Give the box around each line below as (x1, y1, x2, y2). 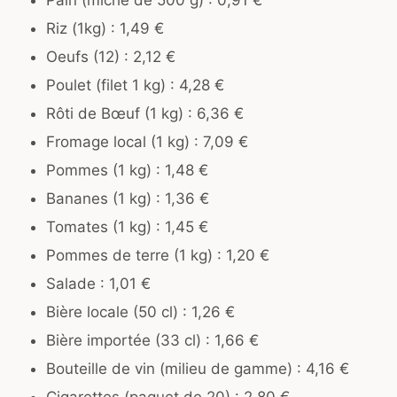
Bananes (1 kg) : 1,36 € (46, 190, 209, 208)
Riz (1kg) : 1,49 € (46, 19, 164, 38)
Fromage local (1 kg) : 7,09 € (46, 133, 248, 152)
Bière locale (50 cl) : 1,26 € (46, 303, 235, 322)
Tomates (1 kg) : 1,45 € (46, 218, 208, 237)
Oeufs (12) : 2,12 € (46, 48, 175, 66)
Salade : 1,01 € (46, 275, 151, 293)
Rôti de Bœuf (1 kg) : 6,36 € (46, 105, 244, 123)
